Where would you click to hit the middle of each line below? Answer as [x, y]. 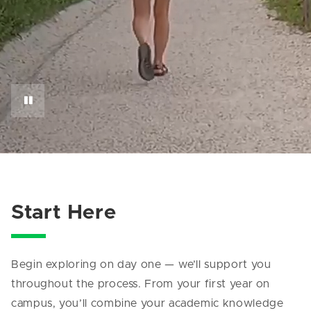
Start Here [64, 213]
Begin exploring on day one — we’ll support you [141, 265]
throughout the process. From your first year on [141, 284]
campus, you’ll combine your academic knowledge [148, 304]
